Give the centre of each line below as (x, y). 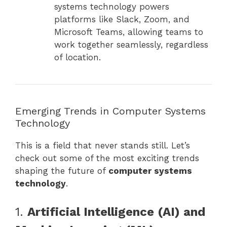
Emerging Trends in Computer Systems (110, 111)
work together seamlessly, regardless (131, 44)
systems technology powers (111, 6)
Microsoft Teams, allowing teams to (128, 32)
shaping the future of (62, 171)
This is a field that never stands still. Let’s (103, 145)
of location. (77, 57)
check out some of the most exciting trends (107, 158)
